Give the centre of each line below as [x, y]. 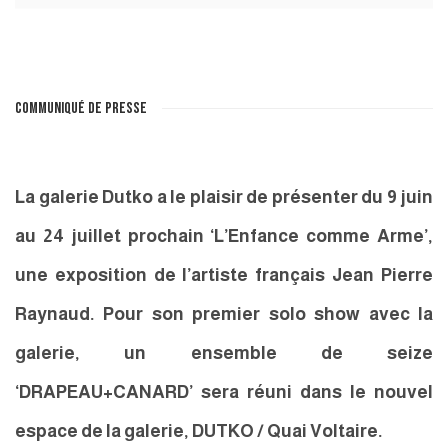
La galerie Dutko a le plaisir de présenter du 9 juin [224, 197]
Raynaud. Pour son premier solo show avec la [224, 314]
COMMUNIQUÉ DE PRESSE [81, 109]
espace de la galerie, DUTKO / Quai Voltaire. [199, 431]
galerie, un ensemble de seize [224, 353]
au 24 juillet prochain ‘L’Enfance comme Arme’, [224, 236]
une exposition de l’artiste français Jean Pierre [224, 275]
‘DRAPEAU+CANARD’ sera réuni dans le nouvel [224, 392]
